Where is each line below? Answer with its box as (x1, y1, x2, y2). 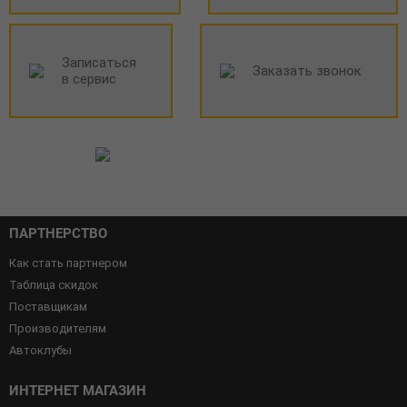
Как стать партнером (9, 256, 127, 271)
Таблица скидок (9, 278, 98, 293)
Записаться (62, 55, 136, 72)
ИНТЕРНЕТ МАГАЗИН (9, 382, 146, 400)
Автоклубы (9, 343, 72, 358)
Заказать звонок (253, 63, 362, 80)
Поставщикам (9, 300, 87, 314)
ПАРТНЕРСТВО (9, 225, 107, 243)
